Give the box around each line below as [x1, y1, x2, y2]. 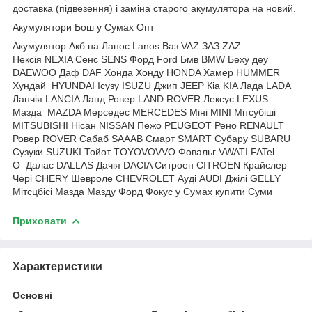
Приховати [13, 214, 67, 226]
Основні [13, 289, 52, 301]
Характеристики [13, 260, 102, 272]
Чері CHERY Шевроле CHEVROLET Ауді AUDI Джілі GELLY [13, 172, 281, 184]
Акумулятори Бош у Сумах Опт [13, 21, 157, 33]
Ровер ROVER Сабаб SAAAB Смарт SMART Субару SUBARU [13, 132, 290, 144]
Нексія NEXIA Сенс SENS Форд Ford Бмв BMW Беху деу [13, 53, 268, 65]
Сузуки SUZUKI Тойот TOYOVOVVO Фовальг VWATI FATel [13, 146, 274, 157]
